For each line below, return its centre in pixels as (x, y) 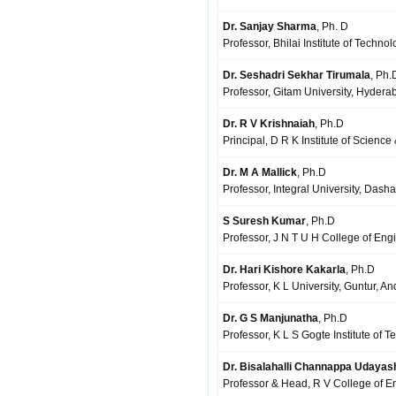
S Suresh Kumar (264, 221)
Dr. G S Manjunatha (270, 318)
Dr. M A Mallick (260, 172)
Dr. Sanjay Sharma (270, 27)
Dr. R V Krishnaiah (269, 124)
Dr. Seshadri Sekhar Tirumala (297, 75)
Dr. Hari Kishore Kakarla (284, 270)
